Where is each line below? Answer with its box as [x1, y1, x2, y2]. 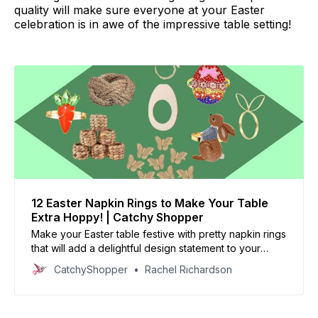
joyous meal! [31, 256, 89, 268]
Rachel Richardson [145, 263, 232, 275]
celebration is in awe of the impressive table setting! [14, 16, 291, 31]
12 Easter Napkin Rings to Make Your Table [31, 195, 268, 210]
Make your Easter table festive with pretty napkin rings [31, 227, 286, 240]
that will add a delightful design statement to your [31, 241, 261, 254]
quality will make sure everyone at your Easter [14, 2, 265, 17]
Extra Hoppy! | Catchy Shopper [31, 209, 204, 224]
